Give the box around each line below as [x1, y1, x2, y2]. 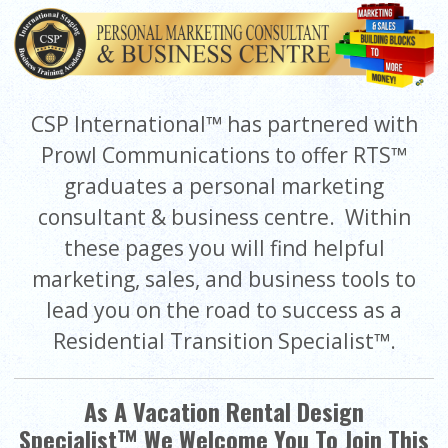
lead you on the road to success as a [46, 296, 402, 325]
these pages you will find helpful [63, 234, 385, 263]
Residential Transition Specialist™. [52, 327, 396, 356]
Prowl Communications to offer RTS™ [41, 141, 407, 170]
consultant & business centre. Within [37, 203, 411, 232]
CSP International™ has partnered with [30, 110, 418, 139]
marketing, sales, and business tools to [32, 265, 416, 294]
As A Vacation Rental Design [84, 393, 364, 430]
